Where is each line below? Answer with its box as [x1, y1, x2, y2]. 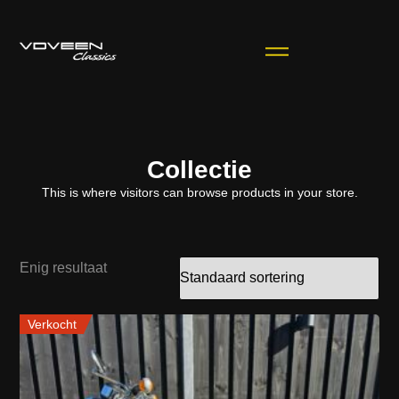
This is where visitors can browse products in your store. [41, 185, 358, 200]
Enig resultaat [20, 259, 108, 275]
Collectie [147, 156, 252, 184]
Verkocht [27, 316, 77, 331]
